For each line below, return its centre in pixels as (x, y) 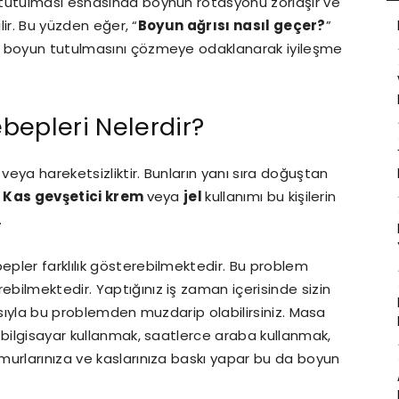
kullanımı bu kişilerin (271, 196)
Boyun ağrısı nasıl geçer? (232, 25)
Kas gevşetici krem (75, 196)
